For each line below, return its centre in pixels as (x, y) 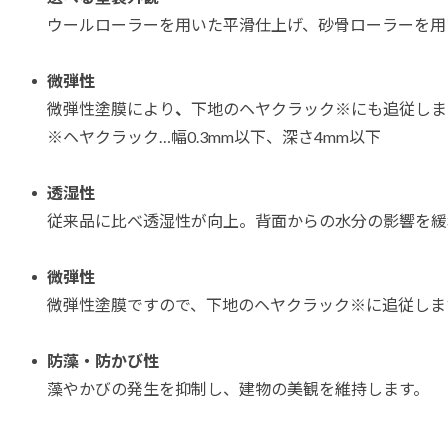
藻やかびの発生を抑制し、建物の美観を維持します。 (238, 388)
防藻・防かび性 (103, 360)
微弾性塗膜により (111, 108)
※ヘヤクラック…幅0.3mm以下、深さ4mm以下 (214, 136)
